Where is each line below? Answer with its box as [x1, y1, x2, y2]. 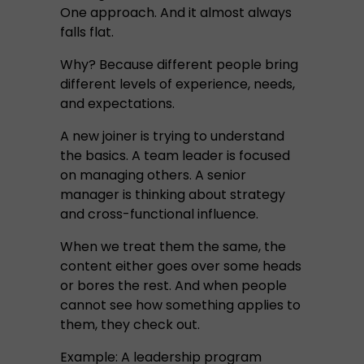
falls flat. [60, 23, 114, 41]
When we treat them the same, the [60, 237, 286, 256]
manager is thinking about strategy [60, 185, 285, 204]
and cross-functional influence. [60, 205, 258, 223]
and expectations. [60, 94, 175, 113]
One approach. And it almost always [60, 3, 292, 22]
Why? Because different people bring [60, 55, 298, 74]
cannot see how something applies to [60, 296, 301, 314]
